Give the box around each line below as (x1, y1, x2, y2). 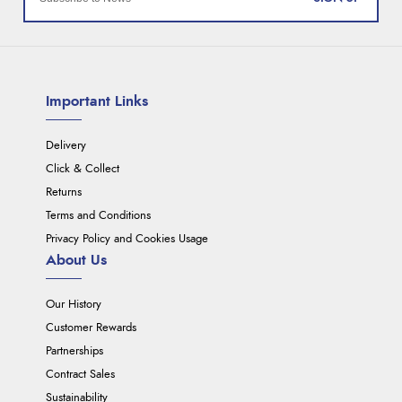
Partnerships (46, 345, 104, 358)
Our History (46, 299, 102, 311)
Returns (46, 187, 83, 199)
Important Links (46, 94, 149, 109)
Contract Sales (46, 369, 116, 381)
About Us (46, 253, 108, 268)
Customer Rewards (46, 322, 137, 335)
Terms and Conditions (46, 210, 152, 223)
